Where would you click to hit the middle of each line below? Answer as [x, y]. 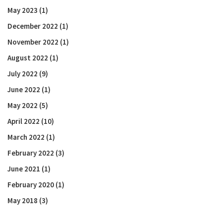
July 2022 [23, 74]
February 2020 [31, 185]
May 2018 [23, 200]
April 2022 [24, 121]
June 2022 [24, 89]
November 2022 [33, 42]
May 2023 [23, 10]
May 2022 [23, 105]
